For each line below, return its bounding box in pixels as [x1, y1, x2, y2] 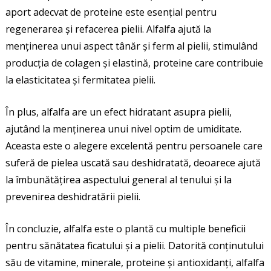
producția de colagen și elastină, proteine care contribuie [5, 56, 263, 70]
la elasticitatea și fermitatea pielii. [5, 73, 155, 87]
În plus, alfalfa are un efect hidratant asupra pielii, [5, 105, 232, 119]
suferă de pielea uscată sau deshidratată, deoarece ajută [5, 155, 261, 169]
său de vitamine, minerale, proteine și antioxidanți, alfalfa [5, 255, 264, 269]
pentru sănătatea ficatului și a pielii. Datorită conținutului [5, 238, 264, 252]
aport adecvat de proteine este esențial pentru [5, 5, 217, 19]
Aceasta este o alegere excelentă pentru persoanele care [5, 139, 263, 152]
